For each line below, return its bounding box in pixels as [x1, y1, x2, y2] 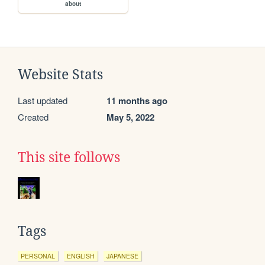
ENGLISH [67, 251, 95, 260]
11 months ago [106, 93, 167, 107]
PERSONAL [21, 251, 55, 260]
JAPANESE [106, 251, 138, 260]
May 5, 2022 [106, 110, 154, 124]
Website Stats [18, 66, 103, 82]
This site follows [18, 149, 120, 165]
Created [18, 110, 49, 123]
